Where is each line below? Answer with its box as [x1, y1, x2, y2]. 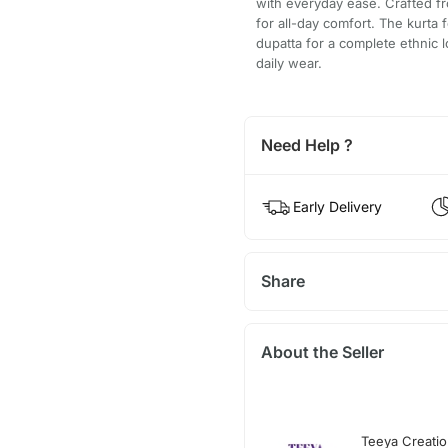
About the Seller [260, 341, 384, 362]
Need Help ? [260, 134, 353, 155]
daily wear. [255, 54, 322, 71]
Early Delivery [292, 197, 382, 215]
